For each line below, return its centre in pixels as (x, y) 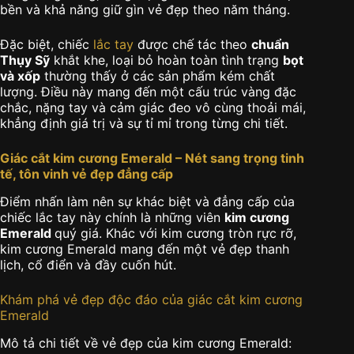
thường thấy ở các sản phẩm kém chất (158, 76)
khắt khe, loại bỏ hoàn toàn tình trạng (166, 60)
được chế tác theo (192, 45)
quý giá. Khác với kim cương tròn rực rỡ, (175, 233)
